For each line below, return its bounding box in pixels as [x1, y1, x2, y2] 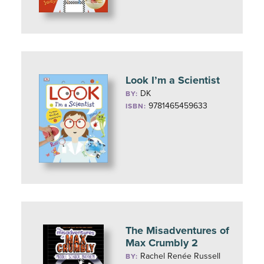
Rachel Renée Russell [140, 251, 221, 261]
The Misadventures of [126, 224, 230, 237]
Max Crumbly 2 [126, 236, 199, 249]
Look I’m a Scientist [126, 74, 220, 87]
